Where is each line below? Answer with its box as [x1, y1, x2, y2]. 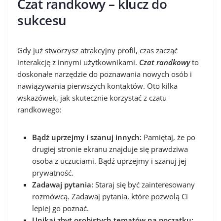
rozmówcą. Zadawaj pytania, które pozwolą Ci [32, 191, 188, 201]
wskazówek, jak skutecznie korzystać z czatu [17, 92, 167, 103]
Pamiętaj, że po [142, 132, 195, 142]
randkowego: [17, 104, 62, 114]
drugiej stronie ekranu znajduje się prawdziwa [32, 144, 188, 154]
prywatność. [32, 167, 74, 178]
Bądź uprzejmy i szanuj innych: [32, 132, 142, 142]
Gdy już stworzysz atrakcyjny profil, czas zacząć [17, 45, 178, 55]
